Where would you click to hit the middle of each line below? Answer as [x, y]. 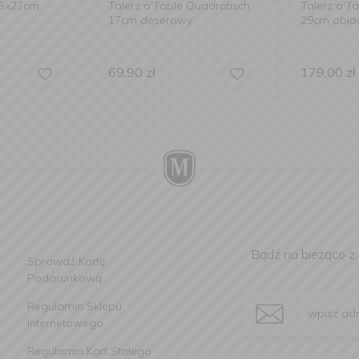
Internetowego [65, 323]
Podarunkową [65, 278]
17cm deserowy [150, 20]
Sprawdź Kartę [67, 261]
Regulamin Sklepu [75, 306]
